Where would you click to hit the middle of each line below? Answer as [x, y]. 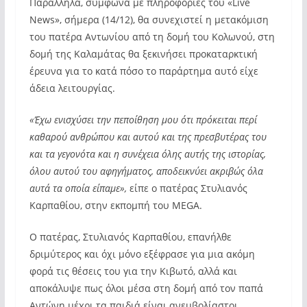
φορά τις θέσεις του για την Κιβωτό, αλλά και [133, 271]
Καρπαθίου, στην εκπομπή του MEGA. [115, 205]
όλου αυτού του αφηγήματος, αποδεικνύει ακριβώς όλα [146, 171]
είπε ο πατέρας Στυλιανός [187, 188]
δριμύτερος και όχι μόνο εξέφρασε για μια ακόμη [142, 254]
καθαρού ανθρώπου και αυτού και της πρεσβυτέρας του [148, 137]
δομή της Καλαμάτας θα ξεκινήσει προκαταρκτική [143, 54]
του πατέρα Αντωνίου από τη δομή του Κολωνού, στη [152, 37]
